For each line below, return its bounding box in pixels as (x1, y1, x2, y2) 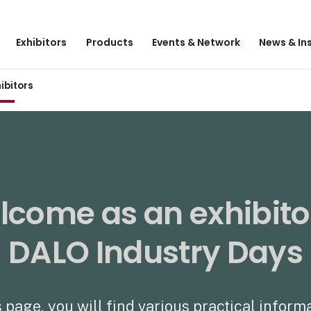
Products (85, 35, 133, 49)
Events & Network (151, 35, 240, 49)
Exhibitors (16, 35, 67, 49)
